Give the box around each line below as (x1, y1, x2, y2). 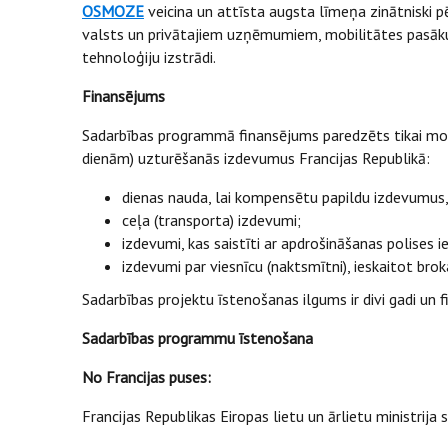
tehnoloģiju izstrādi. (82, 47, 219, 67)
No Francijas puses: (82, 367, 211, 387)
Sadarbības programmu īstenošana (82, 328, 313, 348)
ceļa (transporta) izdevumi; (122, 210, 301, 230)
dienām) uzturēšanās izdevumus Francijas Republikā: (82, 148, 430, 168)
